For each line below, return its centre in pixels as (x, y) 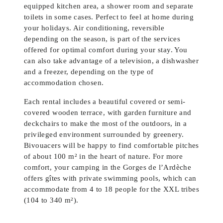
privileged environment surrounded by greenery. (104, 134)
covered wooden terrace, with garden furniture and (108, 112)
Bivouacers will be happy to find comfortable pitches (111, 145)
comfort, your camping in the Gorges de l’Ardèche (108, 167)
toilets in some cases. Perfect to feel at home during (109, 17)
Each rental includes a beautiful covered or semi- (105, 102)
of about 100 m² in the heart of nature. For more (104, 156)
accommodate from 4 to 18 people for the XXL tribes (111, 189)
